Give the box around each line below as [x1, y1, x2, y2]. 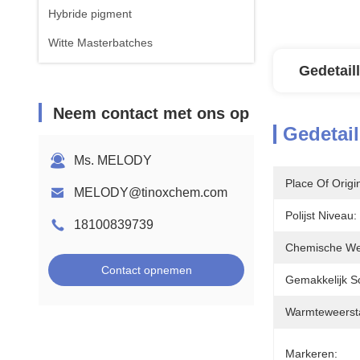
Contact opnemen [100, 264, 192, 276]
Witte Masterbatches [48, 36, 153, 49]
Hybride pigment [48, 7, 132, 20]
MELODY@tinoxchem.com [74, 186, 227, 199]
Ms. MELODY [74, 153, 152, 167]
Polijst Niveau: [285, 209, 357, 222]
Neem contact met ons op [53, 104, 249, 122]
